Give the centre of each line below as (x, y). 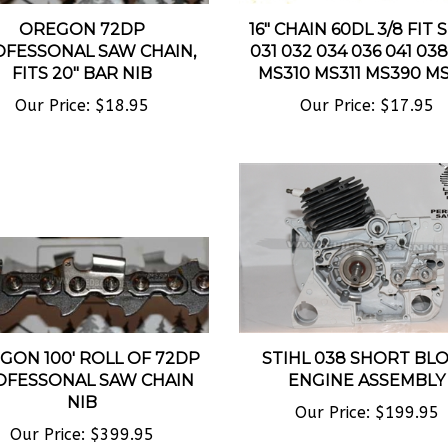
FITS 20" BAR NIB (81, 56)
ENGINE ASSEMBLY (366, 364)
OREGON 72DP (81, 12)
